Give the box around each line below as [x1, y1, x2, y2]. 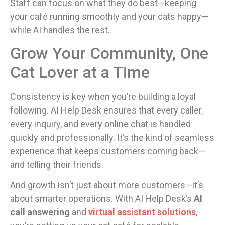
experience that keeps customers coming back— [10, 146, 205, 157]
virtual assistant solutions [88, 207, 196, 218]
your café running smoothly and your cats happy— [10, 11, 208, 22]
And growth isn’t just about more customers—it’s [10, 180, 203, 191]
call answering [10, 207, 70, 218]
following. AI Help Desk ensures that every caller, [10, 105, 203, 116]
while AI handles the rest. [10, 24, 110, 35]
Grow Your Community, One [10, 44, 208, 63]
